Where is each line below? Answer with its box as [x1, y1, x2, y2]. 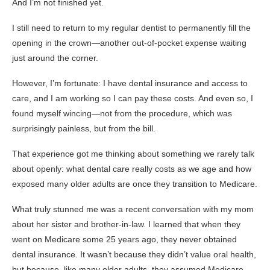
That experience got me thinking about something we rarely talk [12, 148, 254, 159]
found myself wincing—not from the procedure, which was [12, 108, 232, 118]
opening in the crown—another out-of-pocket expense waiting [12, 37, 246, 48]
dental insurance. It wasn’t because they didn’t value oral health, [12, 249, 256, 259]
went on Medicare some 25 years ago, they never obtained [12, 234, 237, 244]
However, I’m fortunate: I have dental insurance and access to [12, 78, 248, 88]
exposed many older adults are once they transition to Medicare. [12, 178, 257, 189]
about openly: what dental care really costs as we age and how [12, 163, 251, 174]
